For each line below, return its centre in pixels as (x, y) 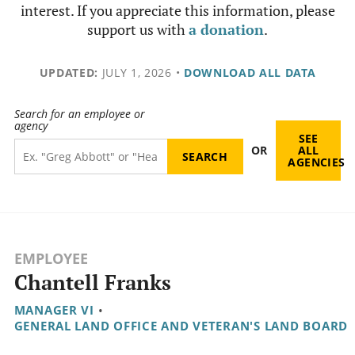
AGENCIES (317, 162)
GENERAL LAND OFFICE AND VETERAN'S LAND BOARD (181, 326)
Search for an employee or (79, 114)
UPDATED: (69, 73)
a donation (226, 29)
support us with (138, 29)
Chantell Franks (92, 283)
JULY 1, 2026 (135, 73)
